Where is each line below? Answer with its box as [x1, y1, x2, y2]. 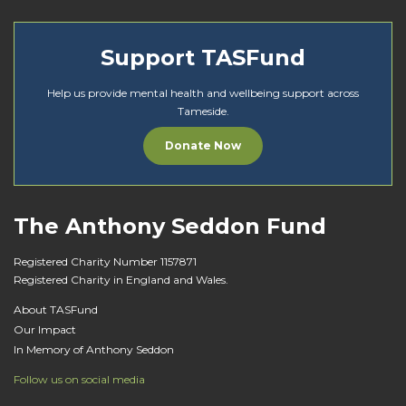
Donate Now [165, 139, 241, 152]
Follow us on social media [14, 372, 145, 386]
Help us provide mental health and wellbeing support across [47, 85, 359, 100]
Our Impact [14, 322, 76, 336]
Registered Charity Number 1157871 [14, 254, 197, 268]
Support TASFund [101, 43, 305, 71]
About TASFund [14, 302, 98, 316]
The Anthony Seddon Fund [14, 212, 326, 239]
